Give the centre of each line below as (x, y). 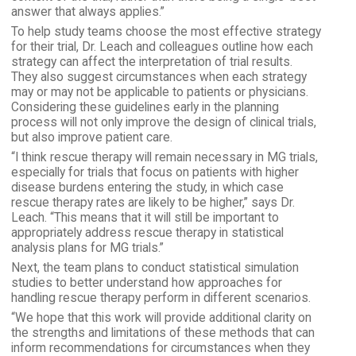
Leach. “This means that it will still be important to (145, 217)
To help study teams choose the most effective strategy (166, 31)
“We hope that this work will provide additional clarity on (161, 317)
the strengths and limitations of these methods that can (163, 333)
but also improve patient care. (91, 137)
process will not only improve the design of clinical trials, (163, 122)
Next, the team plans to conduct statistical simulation (155, 267)
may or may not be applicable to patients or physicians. (159, 92)
